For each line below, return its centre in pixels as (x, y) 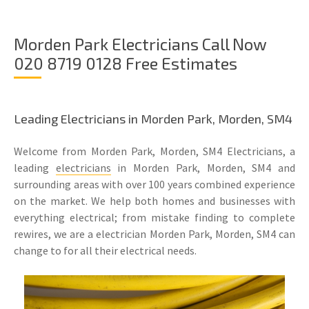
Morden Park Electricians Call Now (140, 44)
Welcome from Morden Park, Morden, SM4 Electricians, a (154, 151)
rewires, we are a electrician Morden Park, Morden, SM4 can (154, 234)
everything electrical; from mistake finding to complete (154, 218)
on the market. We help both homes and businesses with (154, 201)
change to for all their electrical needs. (105, 251)
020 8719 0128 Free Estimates (126, 63)
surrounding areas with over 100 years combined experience (154, 185)
